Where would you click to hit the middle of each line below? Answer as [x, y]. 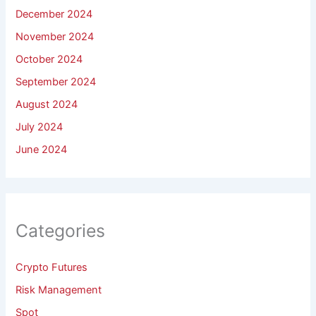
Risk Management [59, 290]
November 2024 [55, 37]
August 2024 [47, 104]
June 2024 [42, 149]
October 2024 [49, 60]
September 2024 [56, 81]
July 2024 [39, 127]
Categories [61, 231]
